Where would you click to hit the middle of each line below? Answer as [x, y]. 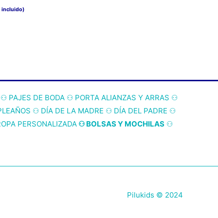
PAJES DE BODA [36, 98]
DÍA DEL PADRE [141, 111]
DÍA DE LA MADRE [72, 111]
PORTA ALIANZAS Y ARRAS [122, 98]
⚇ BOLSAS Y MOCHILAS [121, 124]
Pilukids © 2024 [155, 195]
